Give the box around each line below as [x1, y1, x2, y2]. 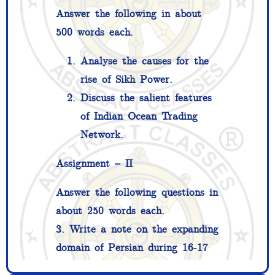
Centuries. [55, 259, 103, 273]
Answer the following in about [55, 7, 201, 21]
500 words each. [55, 25, 133, 39]
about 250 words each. [55, 204, 165, 218]
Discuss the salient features [80, 91, 212, 105]
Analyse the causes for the [80, 54, 209, 68]
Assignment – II [55, 157, 133, 171]
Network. [80, 128, 123, 142]
